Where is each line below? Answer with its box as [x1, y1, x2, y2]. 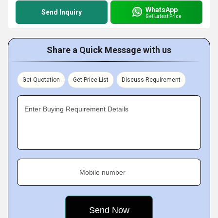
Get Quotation [22, 76, 60, 83]
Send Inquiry [41, 8, 82, 16]
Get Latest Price [145, 13, 182, 19]
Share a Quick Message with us [47, 45, 171, 55]
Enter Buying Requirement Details [24, 105, 128, 113]
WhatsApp [145, 5, 178, 14]
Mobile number [79, 168, 126, 176]
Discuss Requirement [122, 76, 181, 83]
